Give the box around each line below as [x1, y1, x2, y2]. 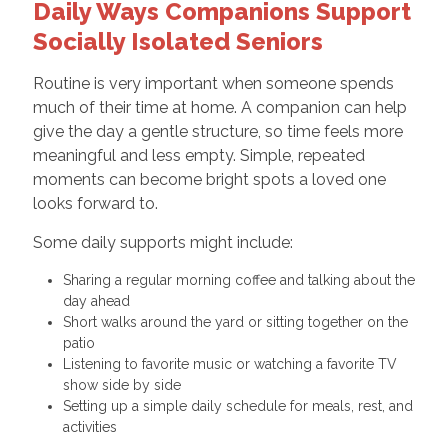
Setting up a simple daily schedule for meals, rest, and [62, 397, 413, 414]
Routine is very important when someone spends [32, 73, 394, 93]
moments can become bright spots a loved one [32, 169, 386, 189]
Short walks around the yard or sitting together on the [62, 313, 408, 330]
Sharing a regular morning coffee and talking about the [62, 271, 415, 288]
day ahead [62, 292, 138, 309]
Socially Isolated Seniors [32, 26, 323, 56]
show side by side [62, 376, 189, 393]
